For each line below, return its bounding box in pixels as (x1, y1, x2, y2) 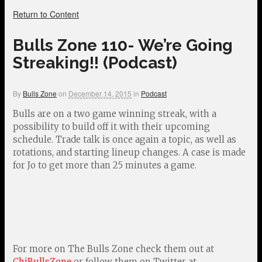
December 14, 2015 (68, 88, 132, 98)
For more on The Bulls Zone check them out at (13, 243, 214, 254)
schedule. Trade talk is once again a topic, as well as (13, 134, 236, 145)
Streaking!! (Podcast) (13, 53, 177, 73)
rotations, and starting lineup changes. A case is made (13, 147, 246, 158)
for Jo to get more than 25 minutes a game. (13, 160, 196, 171)
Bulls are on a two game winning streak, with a (13, 108, 216, 119)
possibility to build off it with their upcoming (13, 121, 210, 132)
